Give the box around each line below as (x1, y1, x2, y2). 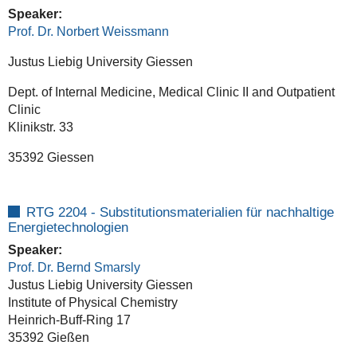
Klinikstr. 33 (7, 120, 73, 134)
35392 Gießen (7, 330, 89, 344)
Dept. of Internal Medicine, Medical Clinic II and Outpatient (7, 84, 335, 99)
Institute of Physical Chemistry (7, 295, 178, 309)
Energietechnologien (7, 219, 128, 235)
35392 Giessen (7, 150, 94, 164)
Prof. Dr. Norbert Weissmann (7, 24, 169, 38)
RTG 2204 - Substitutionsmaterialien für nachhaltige (25, 204, 334, 220)
